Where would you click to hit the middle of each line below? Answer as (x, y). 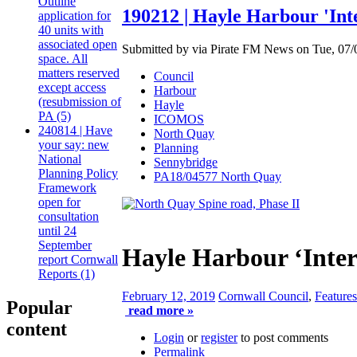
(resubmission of (80, 101)
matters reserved (79, 73)
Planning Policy (78, 173)
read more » (159, 311)
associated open (78, 44)
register (219, 338)
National (60, 159)
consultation (69, 216)
